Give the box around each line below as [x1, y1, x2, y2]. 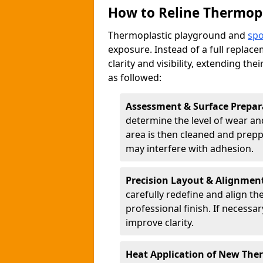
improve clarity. [126, 216, 194, 229]
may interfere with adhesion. [126, 142, 254, 155]
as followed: [108, 71, 161, 84]
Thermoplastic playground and [108, 29, 248, 42]
